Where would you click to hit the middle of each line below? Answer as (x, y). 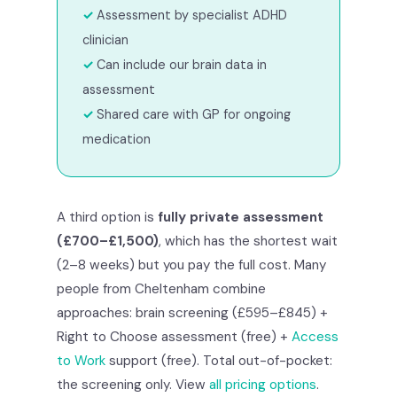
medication (117, 139)
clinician (105, 39)
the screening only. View (133, 384)
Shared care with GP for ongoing (194, 114)
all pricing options (263, 384)
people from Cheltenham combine (161, 288)
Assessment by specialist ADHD (192, 15)
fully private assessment (241, 217)
